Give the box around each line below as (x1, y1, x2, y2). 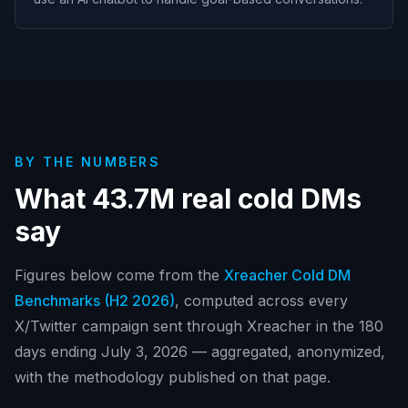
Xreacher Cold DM (224, 266, 351, 284)
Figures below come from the (15, 266, 219, 284)
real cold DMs (175, 182, 362, 215)
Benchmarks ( (15, 291, 109, 310)
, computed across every (175, 291, 348, 310)
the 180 (332, 317, 383, 335)
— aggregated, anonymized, (188, 342, 385, 361)
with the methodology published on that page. (15, 368, 331, 386)
